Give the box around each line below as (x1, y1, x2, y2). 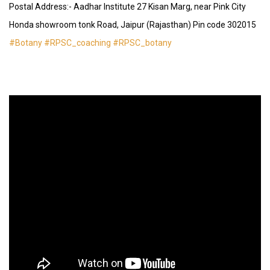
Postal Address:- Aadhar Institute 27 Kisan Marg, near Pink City (9, 1, 246, 11)
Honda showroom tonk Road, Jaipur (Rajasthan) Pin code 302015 (9, 19, 256, 30)
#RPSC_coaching (44, 37, 111, 48)
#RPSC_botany (113, 37, 172, 48)
